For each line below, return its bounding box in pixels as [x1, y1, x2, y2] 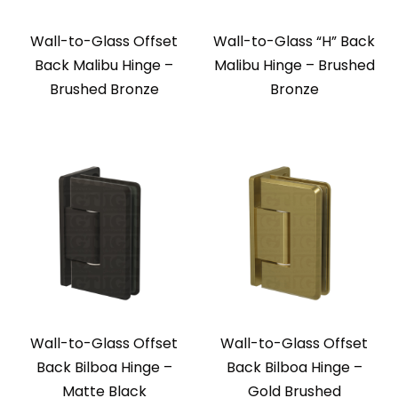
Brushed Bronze [49, 79, 159, 100]
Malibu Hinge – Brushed [213, 55, 375, 76]
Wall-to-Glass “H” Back [213, 31, 375, 52]
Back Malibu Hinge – [35, 55, 173, 76]
